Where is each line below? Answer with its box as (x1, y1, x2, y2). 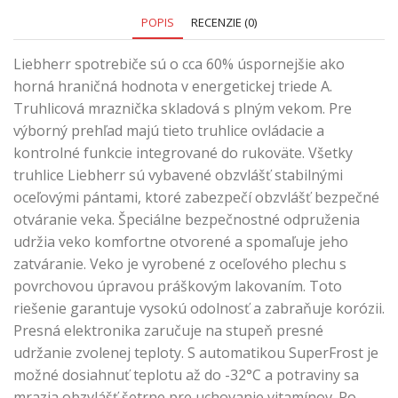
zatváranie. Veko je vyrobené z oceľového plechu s (13, 254, 346, 275)
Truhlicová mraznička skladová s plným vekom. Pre (13, 99, 352, 119)
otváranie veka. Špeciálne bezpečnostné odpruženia (13, 210, 360, 230)
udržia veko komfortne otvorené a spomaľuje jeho (13, 232, 348, 252)
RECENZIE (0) (191, 14, 257, 31)
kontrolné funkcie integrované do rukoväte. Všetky (13, 143, 353, 163)
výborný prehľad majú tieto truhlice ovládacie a (13, 121, 324, 141)
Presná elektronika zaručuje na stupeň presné (13, 321, 323, 341)
